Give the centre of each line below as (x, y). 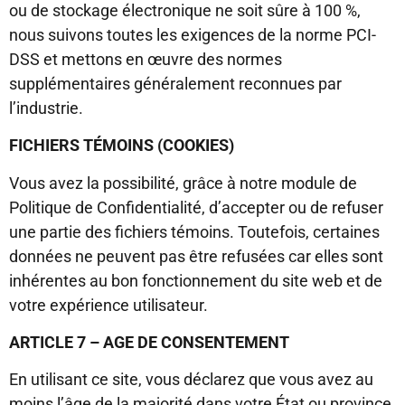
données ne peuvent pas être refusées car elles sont (196, 256)
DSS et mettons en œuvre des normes (146, 59)
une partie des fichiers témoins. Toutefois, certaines (194, 231)
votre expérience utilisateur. (108, 305)
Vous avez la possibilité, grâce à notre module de (183, 183)
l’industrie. (46, 108)
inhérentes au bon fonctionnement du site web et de (196, 280)
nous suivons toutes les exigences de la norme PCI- (193, 34)
